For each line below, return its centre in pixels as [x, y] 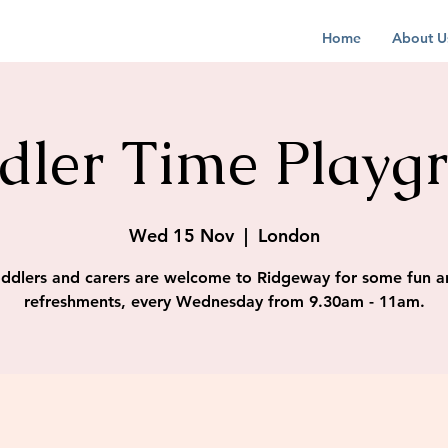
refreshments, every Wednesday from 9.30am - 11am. [224, 301]
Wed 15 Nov [181, 235]
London [288, 235]
